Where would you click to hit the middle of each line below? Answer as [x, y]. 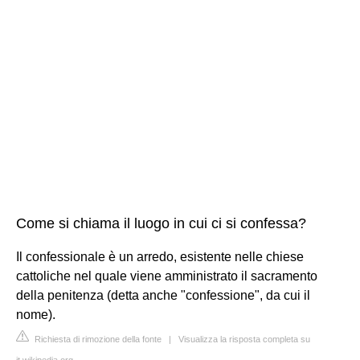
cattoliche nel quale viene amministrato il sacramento [167, 276]
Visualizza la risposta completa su [244, 339]
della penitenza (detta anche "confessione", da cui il [163, 295]
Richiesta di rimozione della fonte [97, 339]
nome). [36, 314]
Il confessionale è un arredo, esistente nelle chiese [160, 256]
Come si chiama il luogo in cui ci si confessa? [161, 223]
